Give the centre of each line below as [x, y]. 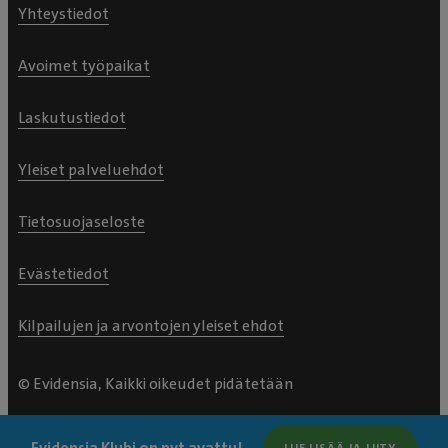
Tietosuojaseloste [81, 221]
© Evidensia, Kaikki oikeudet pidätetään [155, 383]
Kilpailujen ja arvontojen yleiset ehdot [151, 325]
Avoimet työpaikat [84, 65]
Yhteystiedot [63, 13]
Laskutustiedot [72, 117]
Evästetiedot [63, 273]
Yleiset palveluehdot [91, 169]
